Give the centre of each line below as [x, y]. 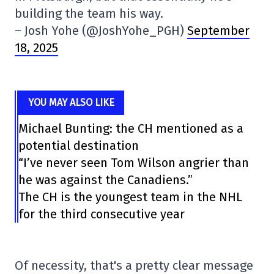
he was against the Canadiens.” [106, 180]
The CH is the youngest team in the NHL [131, 197]
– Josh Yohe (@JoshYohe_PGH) [101, 31]
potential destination [79, 146]
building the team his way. [89, 13]
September [218, 31]
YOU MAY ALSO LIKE [72, 102]
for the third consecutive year [102, 214]
